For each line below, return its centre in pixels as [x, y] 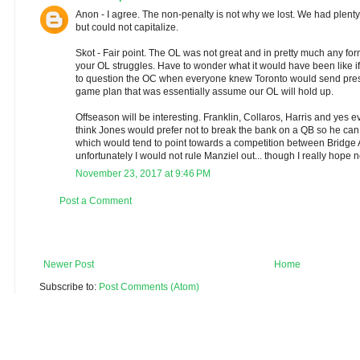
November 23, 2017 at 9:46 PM [143, 174]
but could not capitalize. [127, 28]
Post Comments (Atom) [149, 287]
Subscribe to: [69, 287]
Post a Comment [96, 201]
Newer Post [69, 265]
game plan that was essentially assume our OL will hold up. [205, 92]
